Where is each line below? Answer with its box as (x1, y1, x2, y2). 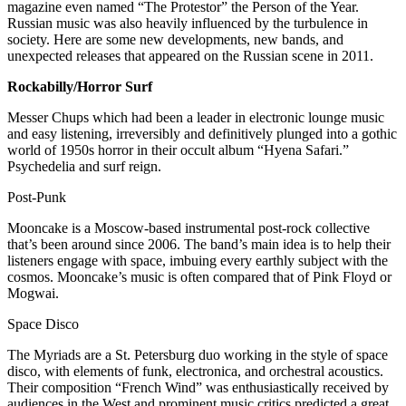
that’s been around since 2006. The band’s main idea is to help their (7, 236, 391, 252)
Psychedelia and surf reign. (7, 158, 161, 174)
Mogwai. (7, 285, 59, 301)
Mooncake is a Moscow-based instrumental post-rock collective (7, 219, 370, 236)
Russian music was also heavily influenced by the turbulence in (7, 14, 368, 31)
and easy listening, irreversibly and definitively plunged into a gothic (7, 125, 397, 141)
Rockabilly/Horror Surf (7, 78, 152, 94)
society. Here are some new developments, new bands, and (7, 31, 343, 47)
